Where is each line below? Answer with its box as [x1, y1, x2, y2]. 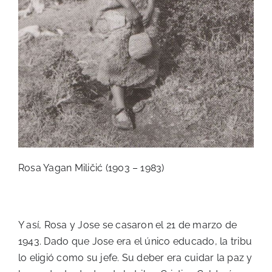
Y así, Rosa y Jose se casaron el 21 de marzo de [18, 219, 237, 231]
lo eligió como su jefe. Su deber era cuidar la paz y [18, 252, 253, 264]
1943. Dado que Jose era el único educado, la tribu [18, 236, 252, 248]
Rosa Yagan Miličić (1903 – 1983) [18, 162, 165, 174]
